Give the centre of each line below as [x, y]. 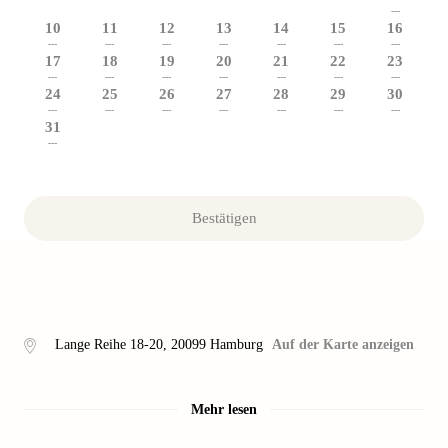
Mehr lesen [224, 409]
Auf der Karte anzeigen [343, 344]
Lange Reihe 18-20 [109, 344]
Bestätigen [224, 218]
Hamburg [236, 344]
